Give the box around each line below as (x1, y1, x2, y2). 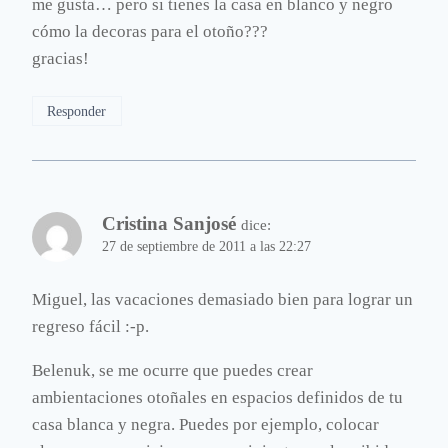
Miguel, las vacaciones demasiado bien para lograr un (32, 290, 413, 310)
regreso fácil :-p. (32, 317, 149, 337)
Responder (47, 103, 107, 120)
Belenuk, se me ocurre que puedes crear (32, 361, 313, 381)
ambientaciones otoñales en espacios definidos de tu (32, 388, 403, 408)
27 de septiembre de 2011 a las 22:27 (102, 239, 311, 255)
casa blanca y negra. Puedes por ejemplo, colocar (32, 415, 379, 435)
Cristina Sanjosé (102, 213, 236, 235)
